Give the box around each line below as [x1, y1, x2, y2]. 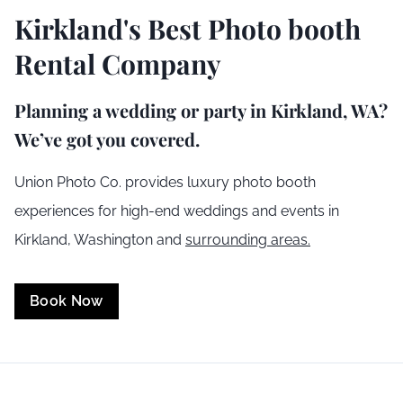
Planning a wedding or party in [14, 97, 271, 122]
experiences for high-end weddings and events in [14, 201, 339, 219]
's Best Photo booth [123, 10, 361, 47]
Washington [74, 230, 153, 248]
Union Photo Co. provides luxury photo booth [14, 173, 316, 191]
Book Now [30, 292, 103, 310]
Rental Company [14, 45, 221, 82]
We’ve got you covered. [14, 126, 200, 151]
